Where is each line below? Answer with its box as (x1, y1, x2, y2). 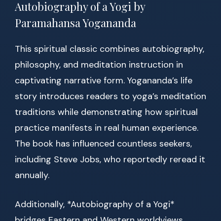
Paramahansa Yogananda (15, 15, 136, 31)
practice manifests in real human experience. (15, 122, 198, 134)
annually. (15, 169, 49, 182)
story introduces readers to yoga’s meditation (15, 90, 206, 103)
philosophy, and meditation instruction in (15, 59, 183, 71)
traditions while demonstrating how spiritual (15, 106, 198, 118)
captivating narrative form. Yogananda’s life (15, 74, 192, 87)
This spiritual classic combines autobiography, (15, 43, 204, 55)
